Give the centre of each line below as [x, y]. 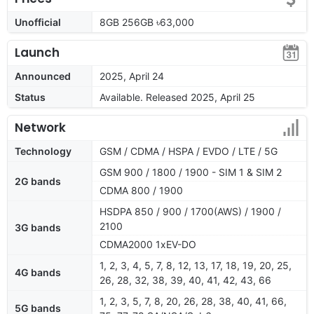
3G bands [38, 227]
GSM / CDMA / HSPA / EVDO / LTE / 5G [189, 151]
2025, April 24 [132, 76]
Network [40, 127]
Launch [37, 52]
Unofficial [38, 22]
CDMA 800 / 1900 [141, 190]
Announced [43, 76]
